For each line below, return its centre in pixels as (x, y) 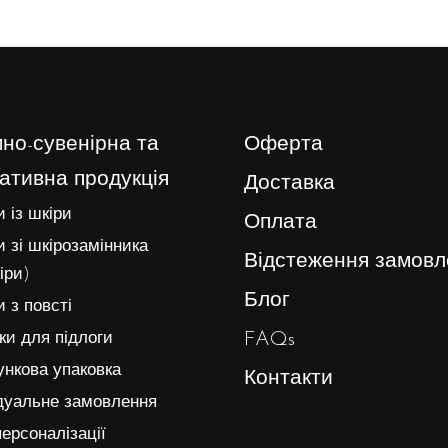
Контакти (288, 378)
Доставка (289, 183)
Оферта (283, 144)
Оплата (280, 222)
